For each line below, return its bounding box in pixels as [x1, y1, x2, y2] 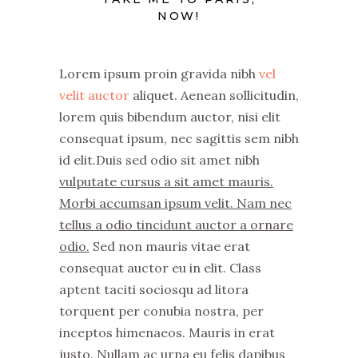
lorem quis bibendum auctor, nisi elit [59, 108, 280, 125]
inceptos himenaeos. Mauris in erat [59, 324, 275, 340]
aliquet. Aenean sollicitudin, [129, 86, 299, 103]
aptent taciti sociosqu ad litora [59, 280, 249, 297]
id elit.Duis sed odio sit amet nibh [59, 151, 260, 168]
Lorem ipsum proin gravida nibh [59, 65, 259, 82]
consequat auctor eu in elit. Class [59, 259, 261, 276]
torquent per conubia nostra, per [59, 302, 264, 319]
